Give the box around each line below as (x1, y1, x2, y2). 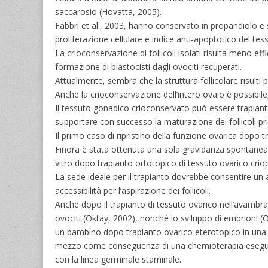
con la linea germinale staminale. (55, 253, 181, 265)
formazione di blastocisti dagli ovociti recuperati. (55, 60, 242, 72)
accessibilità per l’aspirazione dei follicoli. (55, 184, 211, 196)
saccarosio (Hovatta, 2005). (55, 5, 162, 17)
